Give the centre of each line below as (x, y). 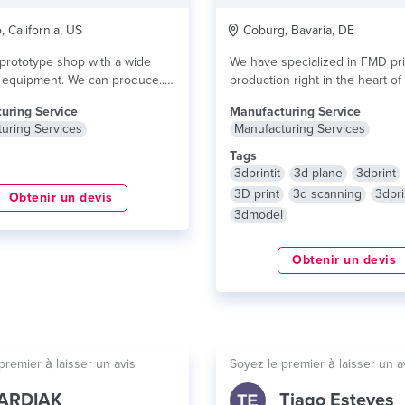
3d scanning (327, 194)
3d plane (318, 173)
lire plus (321, 98)
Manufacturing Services (300, 129)
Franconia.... (264, 98)
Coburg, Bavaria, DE (297, 30)
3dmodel (259, 215)
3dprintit (257, 173)
